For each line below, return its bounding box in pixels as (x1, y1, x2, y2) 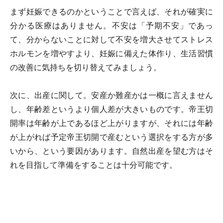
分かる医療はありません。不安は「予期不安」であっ (10, 21, 213, 30)
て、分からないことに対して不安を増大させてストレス (10, 35, 213, 44)
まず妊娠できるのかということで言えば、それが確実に (10, 7, 213, 16)
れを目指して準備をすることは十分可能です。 (10, 160, 177, 170)
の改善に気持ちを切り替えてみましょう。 (10, 63, 161, 72)
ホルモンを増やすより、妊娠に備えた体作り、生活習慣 (10, 49, 213, 58)
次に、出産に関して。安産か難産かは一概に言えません (10, 91, 213, 100)
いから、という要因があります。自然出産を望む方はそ (10, 146, 213, 156)
